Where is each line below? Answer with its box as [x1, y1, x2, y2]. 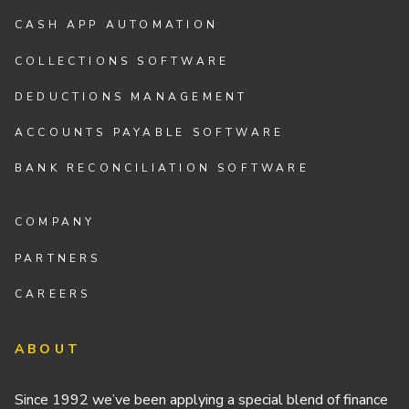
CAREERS [15, 286, 91, 301]
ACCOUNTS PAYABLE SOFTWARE [15, 125, 285, 140]
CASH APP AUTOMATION [15, 17, 218, 33]
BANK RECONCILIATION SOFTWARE [15, 161, 309, 176]
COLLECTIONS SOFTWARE [15, 53, 230, 68]
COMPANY [15, 215, 96, 230]
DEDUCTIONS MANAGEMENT [15, 89, 248, 104]
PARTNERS [15, 250, 101, 266]
